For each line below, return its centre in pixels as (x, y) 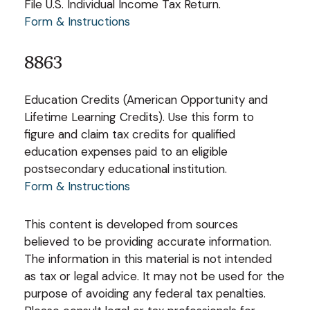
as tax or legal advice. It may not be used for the (154, 276)
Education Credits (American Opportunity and (146, 99)
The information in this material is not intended (148, 258)
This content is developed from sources (131, 224)
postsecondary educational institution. (126, 168)
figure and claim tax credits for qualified (130, 134)
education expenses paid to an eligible (126, 151)
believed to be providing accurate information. (148, 241)
